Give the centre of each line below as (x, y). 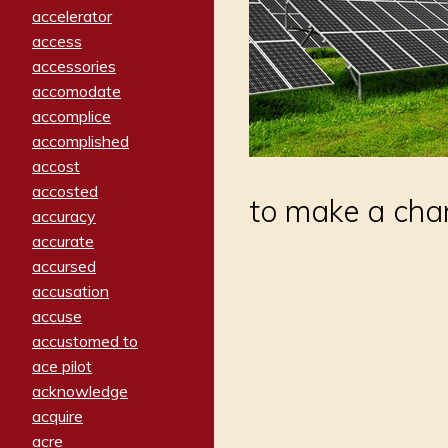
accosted (65, 191)
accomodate (76, 91)
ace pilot (62, 366)
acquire (57, 416)
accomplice (71, 116)
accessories (74, 66)
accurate (63, 241)
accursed (64, 266)
